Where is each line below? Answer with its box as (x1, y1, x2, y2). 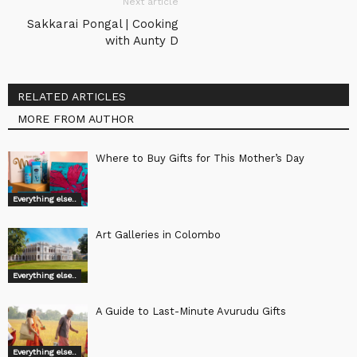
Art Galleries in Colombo (96, 228, 221, 241)
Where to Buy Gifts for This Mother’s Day (96, 151, 304, 164)
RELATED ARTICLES (18, 89, 126, 103)
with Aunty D (105, 33, 178, 48)
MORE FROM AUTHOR (18, 112, 134, 125)
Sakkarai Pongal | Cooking (27, 16, 178, 31)
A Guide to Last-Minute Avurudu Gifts (96, 304, 286, 317)
